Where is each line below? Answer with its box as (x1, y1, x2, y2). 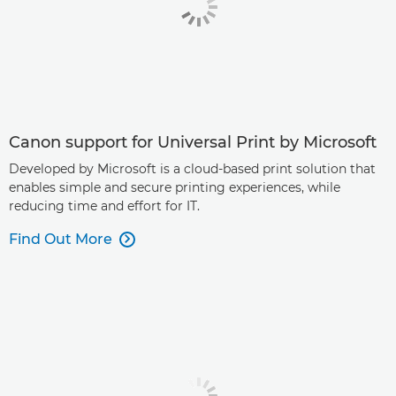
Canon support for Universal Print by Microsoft (9, 132, 377, 152)
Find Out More (9, 230, 112, 247)
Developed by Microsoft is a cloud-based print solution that (9, 160, 376, 177)
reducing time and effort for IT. (9, 197, 200, 214)
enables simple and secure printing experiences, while (9, 179, 340, 195)
